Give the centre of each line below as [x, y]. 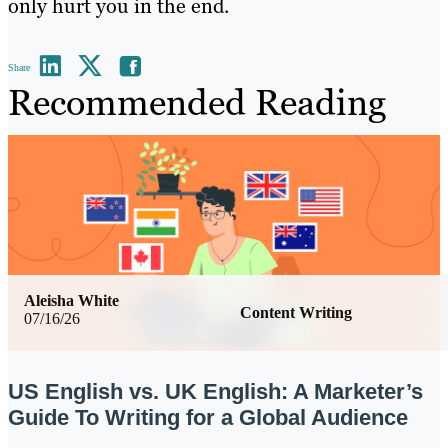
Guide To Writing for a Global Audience [208, 418]
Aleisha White [71, 300]
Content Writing [296, 312]
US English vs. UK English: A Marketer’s [215, 392]
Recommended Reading [197, 102]
